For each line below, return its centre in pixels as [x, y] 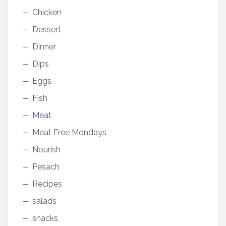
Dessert [47, 29]
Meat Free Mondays [69, 132]
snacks [45, 218]
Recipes [47, 184]
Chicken [47, 12]
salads [44, 201]
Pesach [46, 166]
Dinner [44, 46]
